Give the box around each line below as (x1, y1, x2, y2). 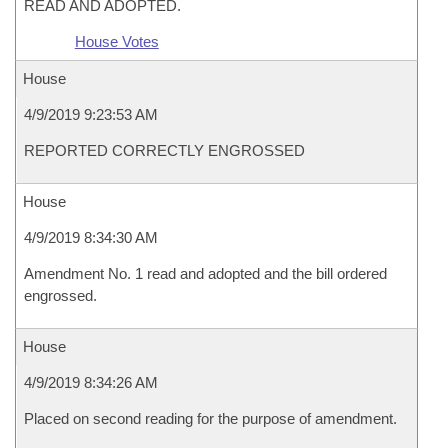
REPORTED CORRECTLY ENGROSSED (24, 142, 305, 159)
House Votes (74, 33, 159, 50)
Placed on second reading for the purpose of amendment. (24, 410, 397, 427)
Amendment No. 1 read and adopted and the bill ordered (24, 265, 387, 282)
